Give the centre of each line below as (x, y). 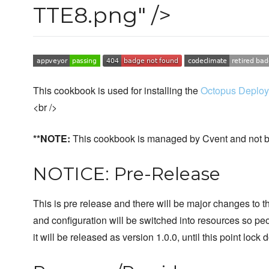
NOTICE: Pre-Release (127, 174)
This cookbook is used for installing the (117, 91)
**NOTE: (52, 139)
